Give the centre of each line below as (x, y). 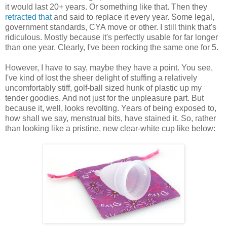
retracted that (28, 17)
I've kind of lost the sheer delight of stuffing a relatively (101, 78)
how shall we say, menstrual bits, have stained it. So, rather (110, 119)
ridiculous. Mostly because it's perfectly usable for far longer (111, 37)
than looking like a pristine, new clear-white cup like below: (110, 129)
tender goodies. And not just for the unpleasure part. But (104, 98)
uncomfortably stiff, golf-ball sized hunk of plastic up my (103, 88)
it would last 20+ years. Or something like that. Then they (106, 7)
